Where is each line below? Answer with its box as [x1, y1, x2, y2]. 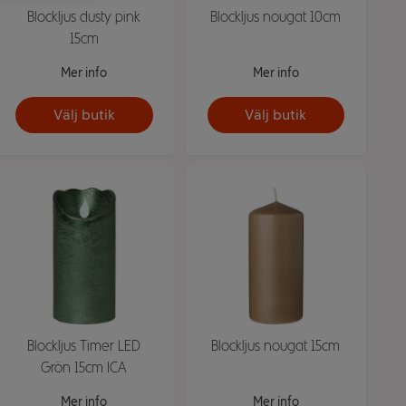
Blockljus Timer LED [27, 336, 141, 354]
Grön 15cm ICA [41, 358, 128, 376]
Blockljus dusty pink [27, 7, 141, 25]
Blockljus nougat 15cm [211, 336, 341, 354]
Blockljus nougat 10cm [210, 7, 342, 25]
